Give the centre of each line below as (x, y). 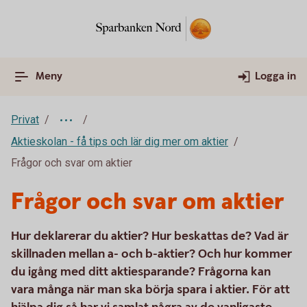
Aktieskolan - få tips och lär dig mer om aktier (120, 142)
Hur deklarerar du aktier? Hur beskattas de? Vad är (150, 236)
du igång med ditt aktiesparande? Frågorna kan (141, 272)
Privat (25, 120)
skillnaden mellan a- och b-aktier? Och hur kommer (151, 254)
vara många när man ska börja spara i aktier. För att (150, 290)
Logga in (275, 76)
